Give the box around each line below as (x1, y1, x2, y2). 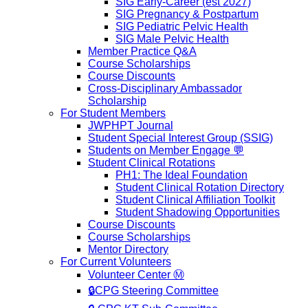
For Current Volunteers (60, 256, 171, 267)
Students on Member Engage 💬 (88, 144, 244, 156)
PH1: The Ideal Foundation (115, 169, 247, 181)
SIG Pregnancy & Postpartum (115, 8, 258, 20)
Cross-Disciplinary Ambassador (88, 82, 242, 94)
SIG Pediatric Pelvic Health (115, 21, 248, 32)
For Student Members (60, 107, 166, 119)
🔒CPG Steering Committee (88, 285, 219, 296)
